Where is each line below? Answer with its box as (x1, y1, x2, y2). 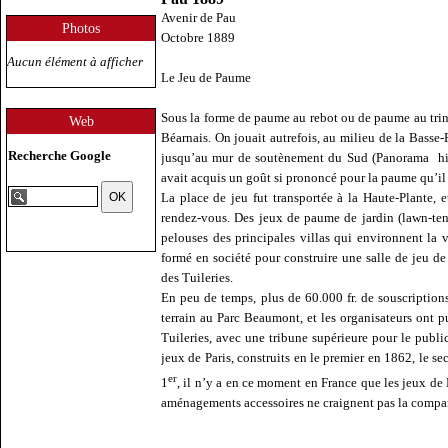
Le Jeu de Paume (161, 70, 251, 85)
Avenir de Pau (161, 10, 236, 25)
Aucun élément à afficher (7, 54, 143, 69)
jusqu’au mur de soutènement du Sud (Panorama (161, 150, 430, 165)
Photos (62, 21, 100, 36)
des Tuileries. (161, 270, 233, 285)
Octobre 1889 (161, 30, 235, 45)
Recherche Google (8, 147, 111, 163)
